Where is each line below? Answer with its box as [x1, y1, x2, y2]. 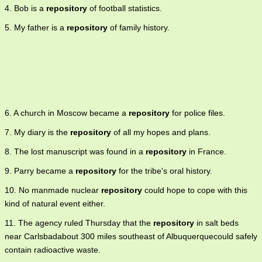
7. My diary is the [5, 127, 70, 137]
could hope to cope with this [142, 185, 247, 195]
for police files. [170, 108, 225, 118]
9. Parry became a [5, 166, 75, 176]
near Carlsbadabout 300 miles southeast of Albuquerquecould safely [5, 232, 257, 242]
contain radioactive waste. [5, 245, 101, 255]
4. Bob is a [5, 4, 46, 13]
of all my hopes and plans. [111, 127, 211, 137]
